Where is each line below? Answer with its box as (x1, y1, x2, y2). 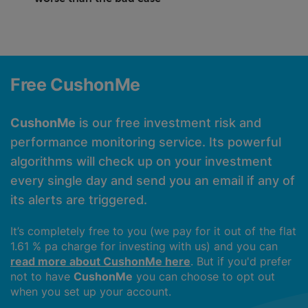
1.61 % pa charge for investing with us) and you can (10, 239, 278, 254)
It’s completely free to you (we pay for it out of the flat (10, 224, 296, 239)
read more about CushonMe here (10, 254, 190, 269)
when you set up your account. (10, 285, 171, 299)
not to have (10, 269, 74, 284)
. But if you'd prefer (190, 254, 291, 269)
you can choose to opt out (133, 269, 275, 284)
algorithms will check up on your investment (10, 154, 272, 169)
